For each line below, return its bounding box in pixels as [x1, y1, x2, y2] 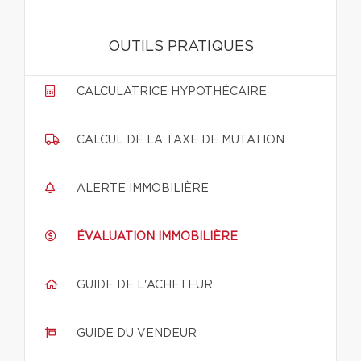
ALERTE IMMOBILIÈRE [77, 183, 209, 194]
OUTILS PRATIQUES [107, 39, 254, 54]
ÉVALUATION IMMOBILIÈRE [77, 231, 238, 243]
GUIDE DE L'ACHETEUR [77, 280, 213, 291]
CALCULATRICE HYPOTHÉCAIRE [77, 86, 267, 98]
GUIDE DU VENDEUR [77, 328, 197, 339]
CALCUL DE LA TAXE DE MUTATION [77, 135, 284, 146]
